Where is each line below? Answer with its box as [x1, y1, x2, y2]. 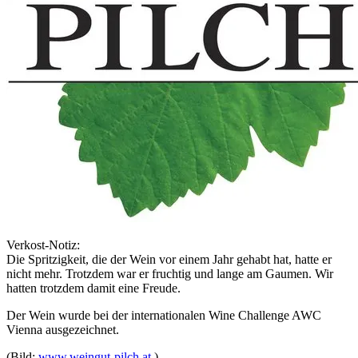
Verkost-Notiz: [6, 238, 80, 253]
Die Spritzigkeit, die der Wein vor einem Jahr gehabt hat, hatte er [6, 253, 332, 267]
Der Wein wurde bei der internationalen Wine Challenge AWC [6, 308, 321, 323]
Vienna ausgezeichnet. [6, 323, 119, 337]
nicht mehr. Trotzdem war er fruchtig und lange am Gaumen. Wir [6, 267, 333, 281]
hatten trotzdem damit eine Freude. [6, 281, 181, 296]
